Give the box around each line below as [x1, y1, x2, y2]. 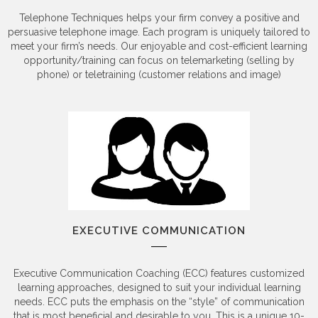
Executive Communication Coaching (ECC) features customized [13, 267, 305, 279]
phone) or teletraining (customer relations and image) [37, 69, 281, 81]
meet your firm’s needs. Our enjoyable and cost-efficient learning [11, 40, 307, 53]
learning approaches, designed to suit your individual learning [17, 281, 301, 293]
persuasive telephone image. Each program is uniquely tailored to [8, 26, 310, 38]
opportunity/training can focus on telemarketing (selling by [23, 55, 295, 67]
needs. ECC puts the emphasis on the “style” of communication [13, 295, 305, 307]
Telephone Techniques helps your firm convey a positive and [18, 12, 300, 24]
